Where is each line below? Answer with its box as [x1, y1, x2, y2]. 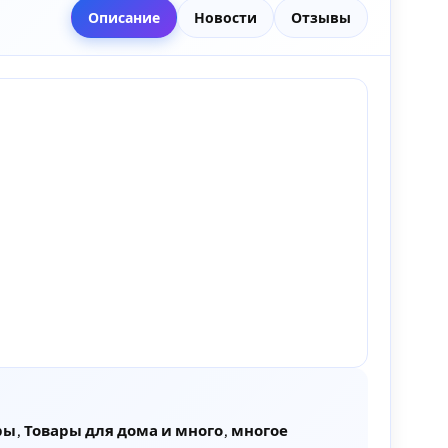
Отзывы [291, 8, 352, 27]
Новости [194, 8, 258, 27]
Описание [88, 8, 161, 27]
